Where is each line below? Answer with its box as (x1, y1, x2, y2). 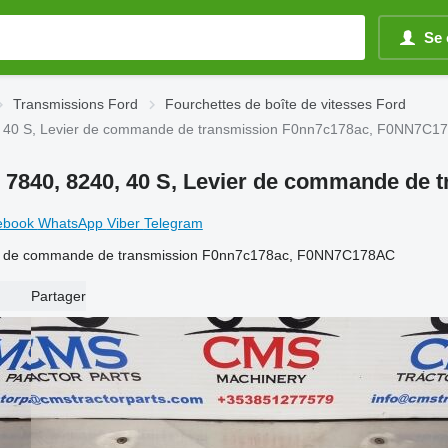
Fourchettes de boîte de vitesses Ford (165, 96, 406, 112)
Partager (30, 288, 86, 304)
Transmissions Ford (13, 96, 138, 112)
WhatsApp (37, 214, 107, 231)
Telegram (143, 214, 203, 231)
